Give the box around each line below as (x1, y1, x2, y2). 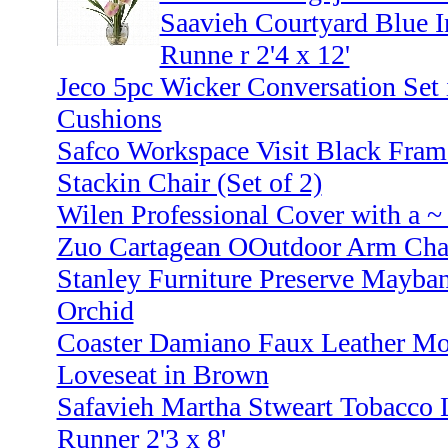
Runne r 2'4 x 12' (159, 39, 350, 71)
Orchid (56, 295, 134, 327)
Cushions (56, 103, 162, 135)
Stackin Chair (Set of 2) (56, 167, 322, 199)
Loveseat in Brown (56, 359, 269, 391)
